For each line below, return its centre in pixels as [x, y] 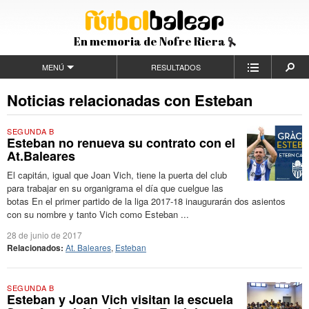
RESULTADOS [176, 67]
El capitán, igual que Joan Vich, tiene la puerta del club [117, 175]
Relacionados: [35, 248]
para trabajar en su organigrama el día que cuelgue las [115, 188]
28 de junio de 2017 [44, 235]
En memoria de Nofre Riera [150, 41]
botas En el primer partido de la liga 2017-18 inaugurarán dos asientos [146, 201]
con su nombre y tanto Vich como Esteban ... [98, 214]
